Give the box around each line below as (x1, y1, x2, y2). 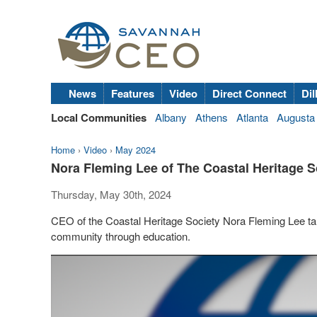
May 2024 (115, 143, 156, 156)
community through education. (51, 229, 190, 243)
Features (111, 86, 154, 101)
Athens (195, 110, 228, 125)
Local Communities (51, 110, 146, 125)
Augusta (277, 110, 315, 125)
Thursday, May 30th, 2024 (51, 187, 171, 202)
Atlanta (236, 110, 268, 125)
